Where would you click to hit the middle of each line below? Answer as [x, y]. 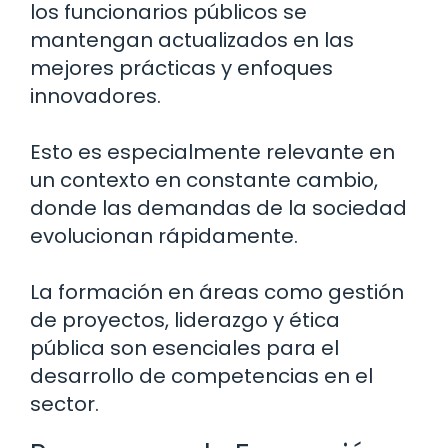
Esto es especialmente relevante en [212, 151]
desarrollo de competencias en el [201, 375]
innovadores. [95, 95]
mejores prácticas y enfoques [181, 67]
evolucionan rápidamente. [164, 235]
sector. [64, 403]
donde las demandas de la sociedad [218, 207]
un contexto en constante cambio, [204, 179]
